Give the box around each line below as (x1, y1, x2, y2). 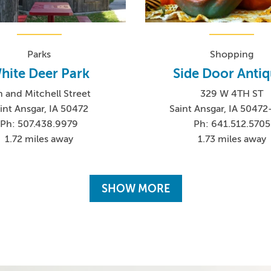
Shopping (210, 49, 254, 60)
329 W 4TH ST (200, 88, 264, 100)
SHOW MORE (101, 182, 170, 195)
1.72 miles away (5, 134, 74, 145)
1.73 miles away (197, 134, 266, 145)
